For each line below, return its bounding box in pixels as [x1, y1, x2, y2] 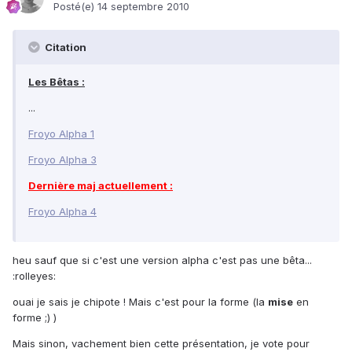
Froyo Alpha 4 [28, 205, 97, 218]
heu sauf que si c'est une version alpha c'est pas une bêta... [13, 254, 312, 267]
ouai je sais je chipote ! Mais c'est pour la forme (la [13, 295, 268, 309]
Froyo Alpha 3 [28, 153, 97, 167]
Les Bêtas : [28, 75, 85, 89]
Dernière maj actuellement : [28, 179, 173, 192]
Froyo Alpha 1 [28, 127, 94, 141]
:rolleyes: [13, 269, 56, 283]
